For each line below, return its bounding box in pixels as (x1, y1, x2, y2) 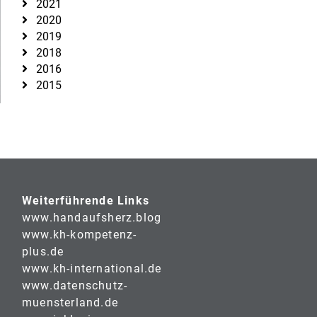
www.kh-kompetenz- (22, 227, 137, 241)
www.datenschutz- (22, 278, 128, 292)
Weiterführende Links (22, 193, 149, 207)
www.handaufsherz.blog (22, 210, 162, 224)
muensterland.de (22, 295, 118, 309)
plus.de (22, 244, 64, 258)
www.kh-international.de (22, 261, 162, 275)
